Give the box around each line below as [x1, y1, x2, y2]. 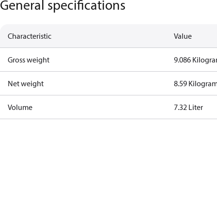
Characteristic [8, 31, 51, 41]
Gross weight [8, 55, 49, 64]
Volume [8, 102, 32, 112]
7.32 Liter [174, 102, 203, 112]
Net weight [8, 78, 44, 88]
